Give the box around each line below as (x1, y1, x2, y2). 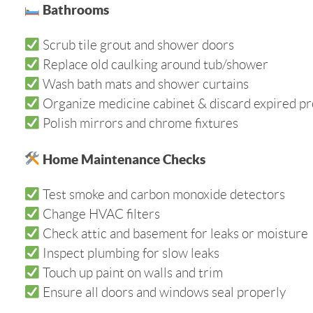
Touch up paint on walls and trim (39, 265, 223, 281)
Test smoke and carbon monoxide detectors (39, 187, 285, 203)
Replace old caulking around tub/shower (39, 57, 268, 73)
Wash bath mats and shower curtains (39, 77, 249, 92)
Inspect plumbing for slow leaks (39, 246, 219, 261)
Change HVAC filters (39, 207, 160, 222)
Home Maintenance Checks (39, 151, 205, 167)
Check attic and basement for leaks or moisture (39, 226, 308, 242)
